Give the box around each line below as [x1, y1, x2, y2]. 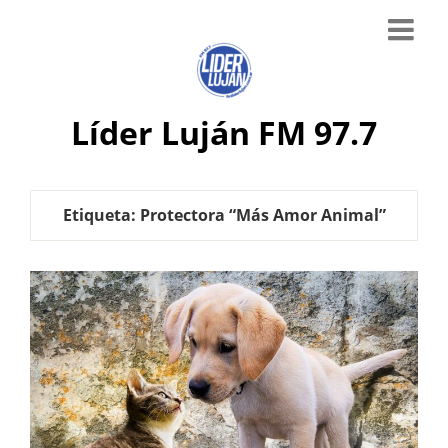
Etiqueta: [62, 204, 140, 226]
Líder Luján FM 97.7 [71, 111, 377, 154]
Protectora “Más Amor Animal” [139, 204, 386, 226]
